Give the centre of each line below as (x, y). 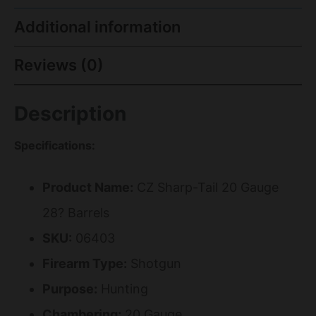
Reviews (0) (59, 65)
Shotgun (154, 263)
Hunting (123, 288)
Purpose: (70, 288)
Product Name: (88, 187)
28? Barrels (76, 212)
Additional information (97, 26)
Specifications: (55, 145)
